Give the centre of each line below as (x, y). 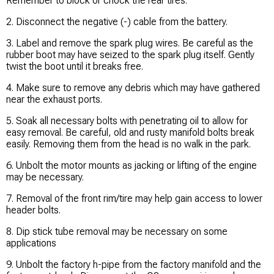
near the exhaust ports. (54, 100)
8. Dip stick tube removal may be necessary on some (117, 232)
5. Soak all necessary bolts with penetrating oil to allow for (127, 121)
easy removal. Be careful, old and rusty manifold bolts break (130, 133)
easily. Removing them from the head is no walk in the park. (128, 144)
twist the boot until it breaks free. (75, 67)
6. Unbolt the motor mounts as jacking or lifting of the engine (131, 166)
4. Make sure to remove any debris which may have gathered (133, 88)
